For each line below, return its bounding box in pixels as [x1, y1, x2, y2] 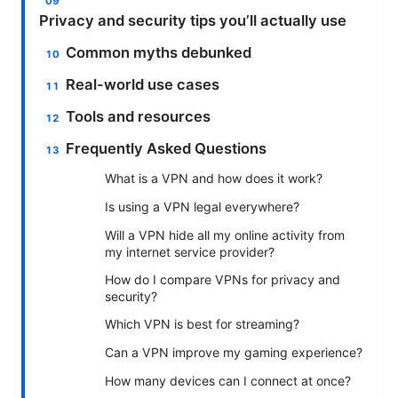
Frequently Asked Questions [66, 139, 267, 158]
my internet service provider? [105, 244, 275, 260]
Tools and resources [66, 107, 211, 126]
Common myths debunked [66, 44, 252, 62]
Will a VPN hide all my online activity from [105, 227, 345, 243]
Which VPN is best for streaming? [105, 316, 299, 332]
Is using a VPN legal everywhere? [105, 199, 299, 215]
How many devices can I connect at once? [105, 373, 351, 389]
